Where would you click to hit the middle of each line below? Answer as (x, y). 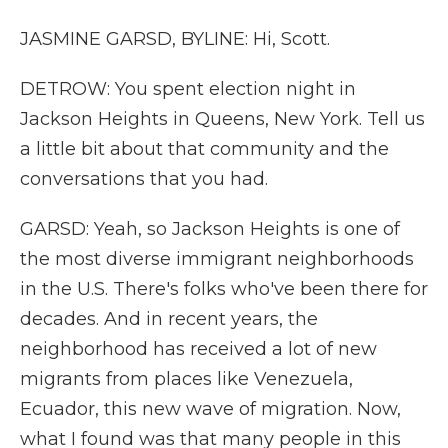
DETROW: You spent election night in (188, 89)
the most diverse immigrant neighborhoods (217, 259)
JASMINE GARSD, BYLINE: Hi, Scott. (175, 39)
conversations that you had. (144, 179)
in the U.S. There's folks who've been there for (224, 289)
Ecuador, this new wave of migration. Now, (210, 409)
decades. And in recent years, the (169, 319)
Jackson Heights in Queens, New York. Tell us (222, 119)
